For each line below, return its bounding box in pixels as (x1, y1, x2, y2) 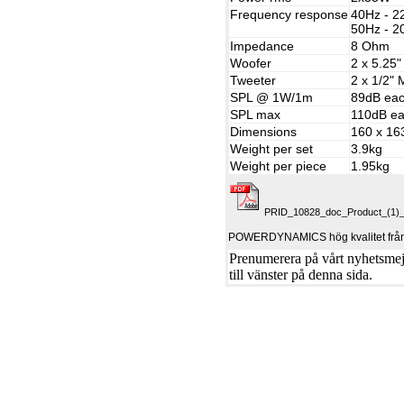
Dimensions (230, 124, 298, 139)
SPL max (230, 107, 281, 122)
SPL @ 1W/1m (230, 90, 314, 105)
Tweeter (230, 73, 277, 87)
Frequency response (230, 7, 349, 22)
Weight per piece (230, 159, 327, 173)
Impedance (230, 39, 295, 53)
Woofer (230, 56, 272, 70)
